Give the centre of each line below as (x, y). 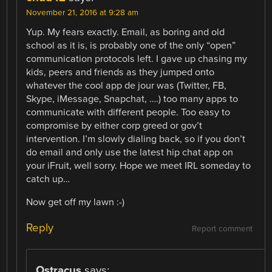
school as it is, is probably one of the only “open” (131, 46)
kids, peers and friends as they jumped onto (121, 73)
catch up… (48, 179)
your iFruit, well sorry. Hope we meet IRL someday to (139, 166)
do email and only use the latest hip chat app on (130, 153)
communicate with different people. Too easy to (128, 113)
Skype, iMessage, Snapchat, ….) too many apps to (132, 99)
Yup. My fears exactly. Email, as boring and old (126, 32)
